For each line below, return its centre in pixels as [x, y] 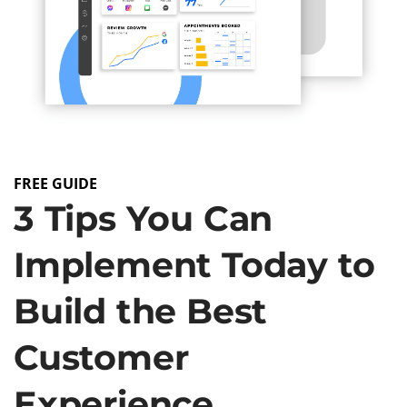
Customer [101, 357]
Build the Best [141, 311]
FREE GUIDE [55, 184]
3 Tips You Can [144, 218]
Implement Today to [194, 265]
